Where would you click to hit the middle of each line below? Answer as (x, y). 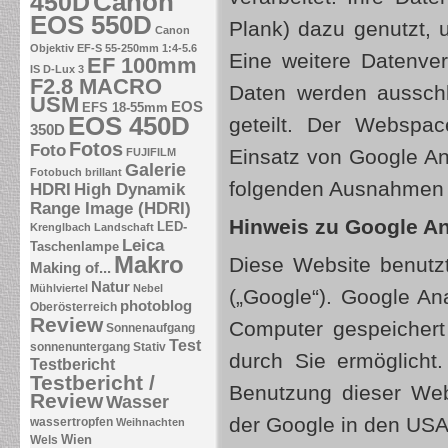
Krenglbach (60, 227)
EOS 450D (129, 126)
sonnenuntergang (80, 347)
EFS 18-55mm (125, 107)
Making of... (70, 268)
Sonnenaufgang (150, 328)
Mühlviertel (59, 288)
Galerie (155, 169)
